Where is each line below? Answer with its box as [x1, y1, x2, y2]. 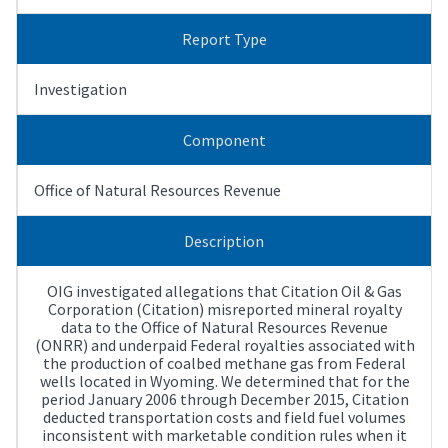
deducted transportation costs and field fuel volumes [43, 406, 406, 427]
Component [182, 129, 266, 150]
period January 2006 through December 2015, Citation [40, 388, 409, 409]
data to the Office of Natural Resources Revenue [61, 316, 388, 337]
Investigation [34, 78, 127, 99]
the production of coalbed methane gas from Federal [43, 352, 406, 373]
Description [184, 230, 264, 251]
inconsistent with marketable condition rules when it [42, 424, 407, 445]
